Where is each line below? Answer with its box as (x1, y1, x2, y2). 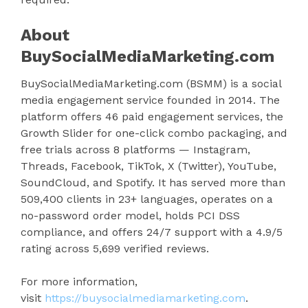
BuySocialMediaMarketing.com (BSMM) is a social (21, 76, 281, 90)
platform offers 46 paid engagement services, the (21, 109, 283, 123)
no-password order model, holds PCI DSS (21, 208, 240, 222)
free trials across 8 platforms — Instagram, (21, 142, 250, 156)
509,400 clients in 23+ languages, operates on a (21, 192, 273, 206)
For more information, (21, 274, 137, 288)
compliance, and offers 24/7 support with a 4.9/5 (21, 225, 283, 239)
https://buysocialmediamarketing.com (41, 291, 245, 305)
